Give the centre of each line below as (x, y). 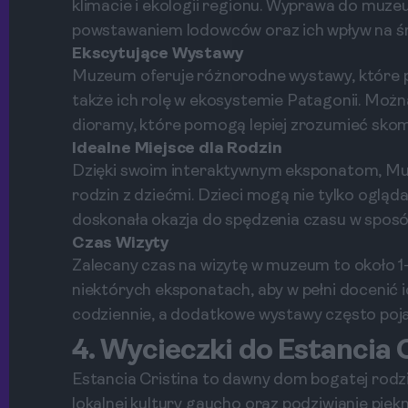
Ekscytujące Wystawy (158, 54)
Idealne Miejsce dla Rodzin (177, 149)
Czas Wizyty (121, 244)
